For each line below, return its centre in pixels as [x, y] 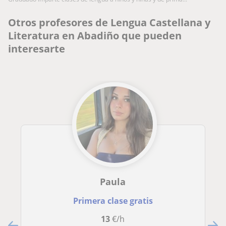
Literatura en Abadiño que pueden [95, 36]
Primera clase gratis [113, 201]
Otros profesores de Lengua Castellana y [109, 23]
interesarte [37, 49]
